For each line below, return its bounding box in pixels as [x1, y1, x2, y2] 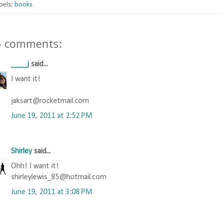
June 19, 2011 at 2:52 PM [11, 111, 92, 120]
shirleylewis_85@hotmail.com [11, 173, 107, 181]
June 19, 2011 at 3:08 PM [11, 188, 92, 196]
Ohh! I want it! [11, 162, 59, 170]
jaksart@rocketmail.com [11, 97, 89, 105]
